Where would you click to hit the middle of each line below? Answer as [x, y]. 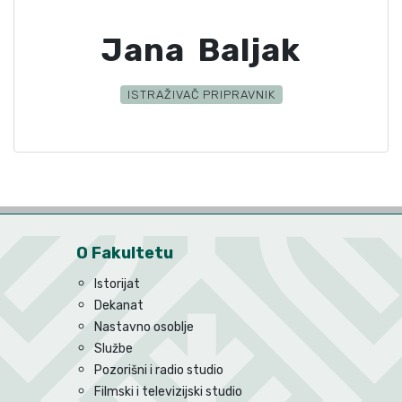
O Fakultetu [125, 253]
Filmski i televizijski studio [168, 392]
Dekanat [119, 306]
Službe [114, 349]
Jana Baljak [201, 50]
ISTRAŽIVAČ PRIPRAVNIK [201, 95]
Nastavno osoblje [144, 327]
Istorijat [117, 284]
